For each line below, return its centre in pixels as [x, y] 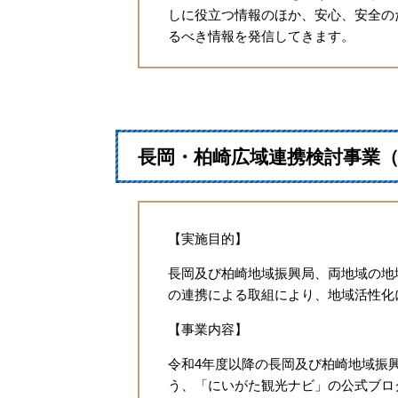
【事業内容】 [208, 330]
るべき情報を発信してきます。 [261, 36]
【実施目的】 [208, 239]
